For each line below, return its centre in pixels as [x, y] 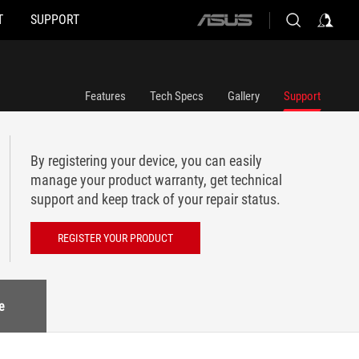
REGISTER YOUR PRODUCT [115, 238]
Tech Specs [177, 96]
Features [105, 96]
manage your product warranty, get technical [156, 180]
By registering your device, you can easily [146, 161]
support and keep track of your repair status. [155, 199]
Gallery [244, 96]
